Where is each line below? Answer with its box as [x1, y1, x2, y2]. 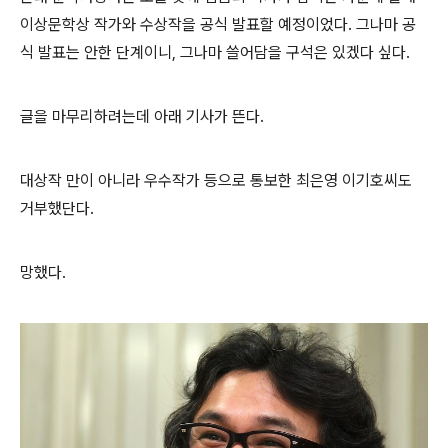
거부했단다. [20, 199, 98, 219]
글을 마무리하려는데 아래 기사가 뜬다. [20, 107, 268, 127]
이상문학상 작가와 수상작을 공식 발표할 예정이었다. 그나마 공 [20, 15, 416, 35]
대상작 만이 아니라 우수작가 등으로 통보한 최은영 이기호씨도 [20, 171, 412, 191]
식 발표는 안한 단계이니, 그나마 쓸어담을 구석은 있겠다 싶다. [20, 43, 418, 63]
